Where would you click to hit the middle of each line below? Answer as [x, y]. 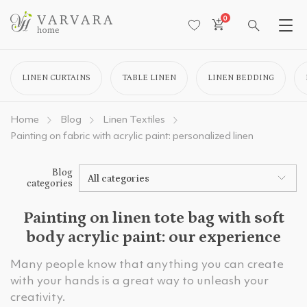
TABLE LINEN [149, 78]
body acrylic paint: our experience [153, 237]
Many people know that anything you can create [147, 265]
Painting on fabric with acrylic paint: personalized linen [132, 137]
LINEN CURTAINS [56, 78]
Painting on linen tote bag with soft [153, 218]
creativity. [38, 298]
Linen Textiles [134, 120]
